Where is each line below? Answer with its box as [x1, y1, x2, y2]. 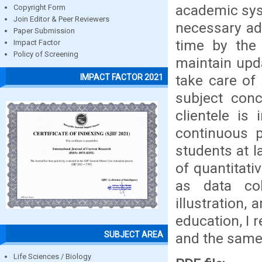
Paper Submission [13, 26, 75, 36]
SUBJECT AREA [104, 229, 163, 239]
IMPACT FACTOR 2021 [80, 72, 163, 82]
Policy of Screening [13, 50, 78, 59]
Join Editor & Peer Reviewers [13, 15, 109, 24]
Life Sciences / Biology [13, 251, 91, 261]
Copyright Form [13, 3, 65, 12]
